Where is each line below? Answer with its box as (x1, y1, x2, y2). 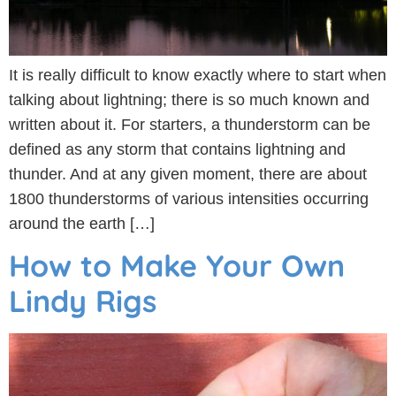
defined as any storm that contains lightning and (9, 140, 346, 158)
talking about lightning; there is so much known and (9, 90, 369, 109)
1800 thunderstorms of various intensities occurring (9, 189, 369, 208)
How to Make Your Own (9, 247, 345, 286)
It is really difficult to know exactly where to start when (9, 65, 386, 84)
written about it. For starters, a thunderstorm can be (9, 115, 370, 133)
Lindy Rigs (9, 282, 156, 321)
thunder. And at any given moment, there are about (9, 164, 367, 183)
